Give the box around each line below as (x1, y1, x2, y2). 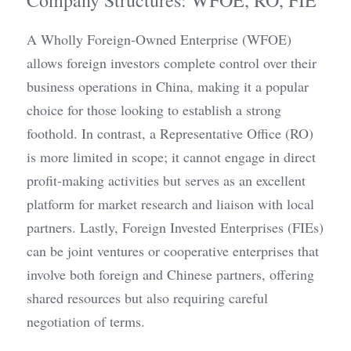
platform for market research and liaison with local (27, 194, 314, 213)
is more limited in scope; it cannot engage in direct (27, 147, 316, 166)
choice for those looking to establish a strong (27, 100, 281, 119)
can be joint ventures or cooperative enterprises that (27, 241, 319, 260)
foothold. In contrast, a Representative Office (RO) (27, 124, 313, 143)
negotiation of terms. (27, 312, 145, 331)
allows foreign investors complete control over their (27, 53, 317, 72)
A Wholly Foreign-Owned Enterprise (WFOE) (27, 30, 291, 49)
